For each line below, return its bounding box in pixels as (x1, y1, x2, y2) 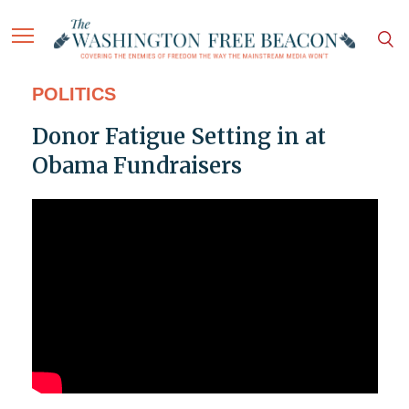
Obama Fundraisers (31, 152, 242, 181)
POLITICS (31, 84, 116, 105)
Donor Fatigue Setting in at (31, 122, 326, 152)
